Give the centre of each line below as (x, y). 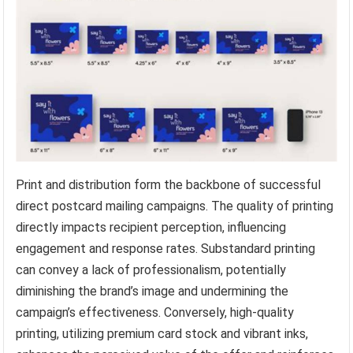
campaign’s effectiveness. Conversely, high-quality (155, 312)
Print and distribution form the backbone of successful (169, 184)
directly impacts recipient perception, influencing (151, 227)
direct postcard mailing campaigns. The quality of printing (175, 206)
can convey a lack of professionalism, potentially (151, 269)
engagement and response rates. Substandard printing (166, 248)
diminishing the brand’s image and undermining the (152, 291)
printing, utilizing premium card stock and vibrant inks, (162, 333)
